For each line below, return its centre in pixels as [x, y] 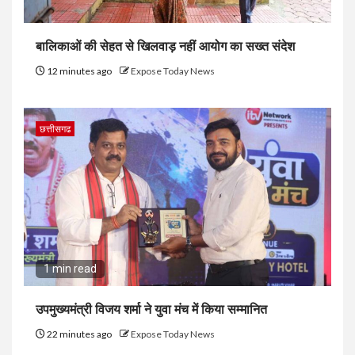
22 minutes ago [79, 334]
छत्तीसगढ [55, 128]
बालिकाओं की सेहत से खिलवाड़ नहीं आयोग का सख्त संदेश [165, 46]
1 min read [70, 268]
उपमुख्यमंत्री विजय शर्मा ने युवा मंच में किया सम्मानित [151, 309]
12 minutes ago [79, 71]
